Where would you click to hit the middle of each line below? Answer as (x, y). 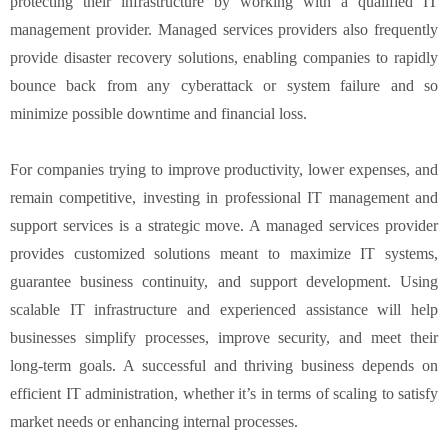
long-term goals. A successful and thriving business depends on (224, 365)
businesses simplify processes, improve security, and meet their (224, 337)
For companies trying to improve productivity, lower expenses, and (224, 169)
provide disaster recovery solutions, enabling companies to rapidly (224, 57)
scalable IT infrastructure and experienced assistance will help (224, 309)
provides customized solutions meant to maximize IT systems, (224, 253)
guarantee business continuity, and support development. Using (224, 281)
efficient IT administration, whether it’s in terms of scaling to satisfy (224, 393)
